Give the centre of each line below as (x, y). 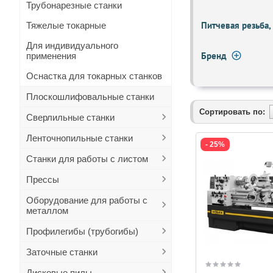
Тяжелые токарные (66, 25)
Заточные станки (62, 252)
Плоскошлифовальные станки (90, 97)
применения (51, 56)
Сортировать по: (232, 112)
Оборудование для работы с (87, 200)
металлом (47, 211)
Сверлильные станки (70, 117)
